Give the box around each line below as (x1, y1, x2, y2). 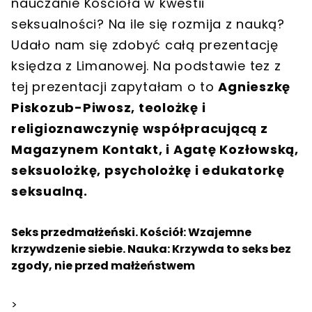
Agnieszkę (218, 77, 290, 95)
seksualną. (11, 182, 88, 200)
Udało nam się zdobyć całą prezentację (11, 36, 279, 54)
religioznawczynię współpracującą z (11, 119, 268, 137)
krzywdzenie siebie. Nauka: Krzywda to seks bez (11, 240, 291, 257)
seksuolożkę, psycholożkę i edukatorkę (11, 161, 285, 179)
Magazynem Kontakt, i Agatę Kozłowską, (11, 140, 299, 158)
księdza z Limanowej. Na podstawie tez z (11, 56, 281, 75)
